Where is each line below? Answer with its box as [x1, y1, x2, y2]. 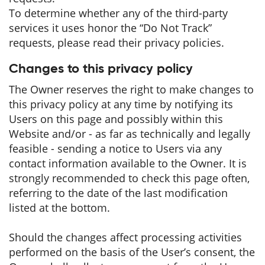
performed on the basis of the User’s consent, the [9, 245, 255, 259]
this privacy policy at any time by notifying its [9, 97, 233, 111]
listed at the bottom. [9, 201, 110, 215]
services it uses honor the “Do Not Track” [9, 21, 212, 35]
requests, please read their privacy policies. [9, 35, 224, 50]
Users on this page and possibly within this [9, 112, 223, 126]
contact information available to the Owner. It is [9, 156, 247, 170]
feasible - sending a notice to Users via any [9, 141, 222, 156]
